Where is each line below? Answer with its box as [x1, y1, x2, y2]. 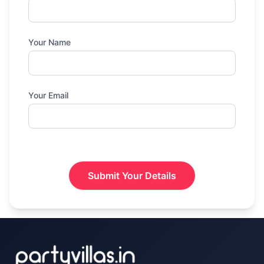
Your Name [28, 37, 71, 47]
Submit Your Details [88, 170, 176, 181]
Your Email [28, 90, 68, 100]
